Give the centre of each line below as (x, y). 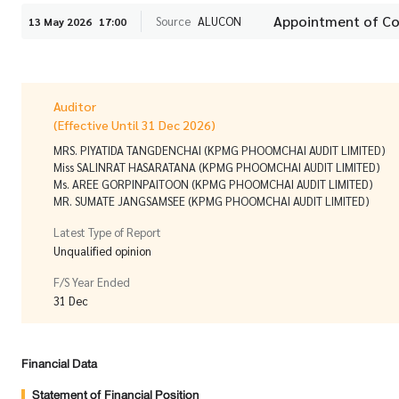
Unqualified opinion (102, 250)
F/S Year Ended (92, 281)
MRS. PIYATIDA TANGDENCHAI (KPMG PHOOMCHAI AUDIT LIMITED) (220, 150)
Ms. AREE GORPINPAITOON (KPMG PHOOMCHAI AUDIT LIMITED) (213, 183)
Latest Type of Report (107, 232)
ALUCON (220, 21)
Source (173, 21)
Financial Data (59, 364)
